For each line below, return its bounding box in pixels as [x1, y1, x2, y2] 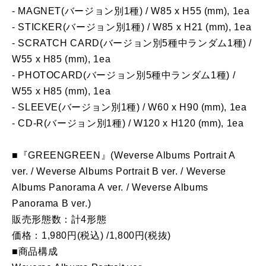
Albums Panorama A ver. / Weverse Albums [12, 182, 208, 193]
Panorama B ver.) [12, 198, 91, 209]
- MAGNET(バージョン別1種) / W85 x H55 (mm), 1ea [12, 6, 250, 17]
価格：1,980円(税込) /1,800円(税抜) [12, 230, 171, 241]
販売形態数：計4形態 [12, 214, 107, 225]
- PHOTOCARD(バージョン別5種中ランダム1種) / [12, 70, 236, 81]
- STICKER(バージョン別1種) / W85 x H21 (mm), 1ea [12, 22, 252, 33]
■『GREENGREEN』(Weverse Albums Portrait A [12, 150, 235, 161]
